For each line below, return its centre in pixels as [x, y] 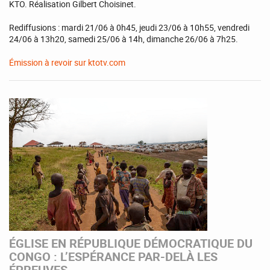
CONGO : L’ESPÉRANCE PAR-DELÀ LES [113, 257]
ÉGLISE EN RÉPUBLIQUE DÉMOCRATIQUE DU [131, 243]
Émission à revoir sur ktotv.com [67, 63]
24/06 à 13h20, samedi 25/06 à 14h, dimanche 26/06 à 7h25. [124, 39]
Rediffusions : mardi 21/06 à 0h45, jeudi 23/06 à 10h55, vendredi [129, 28]
